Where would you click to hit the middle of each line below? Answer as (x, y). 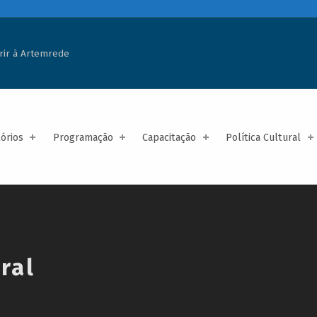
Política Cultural (264, 137)
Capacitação (169, 137)
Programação (83, 137)
